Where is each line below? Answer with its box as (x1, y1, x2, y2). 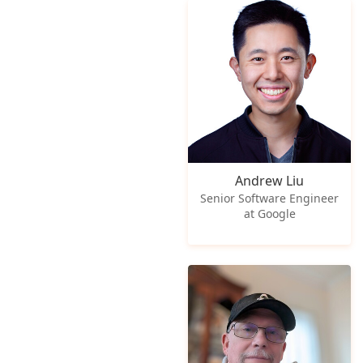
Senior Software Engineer (200, 190, 340, 206)
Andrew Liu (235, 171, 305, 190)
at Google (243, 205, 296, 221)
